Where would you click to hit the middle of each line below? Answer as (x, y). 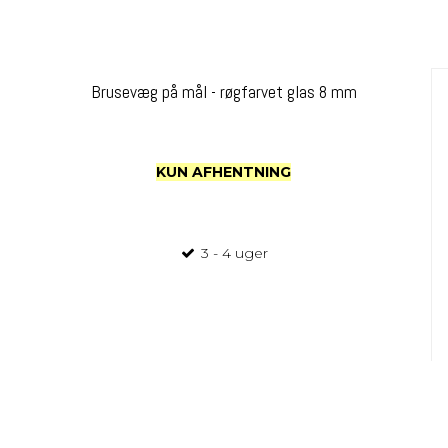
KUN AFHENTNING (224, 171)
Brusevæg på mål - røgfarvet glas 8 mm (223, 91)
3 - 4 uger (233, 252)
